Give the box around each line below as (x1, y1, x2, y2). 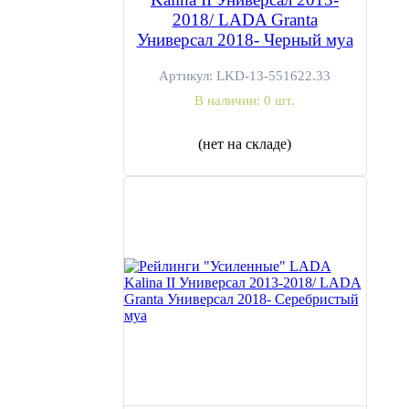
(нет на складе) (198, 136, 291, 152)
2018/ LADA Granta (172, 10, 318, 29)
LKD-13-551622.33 (216, 68, 330, 83)
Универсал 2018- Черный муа (136, 30, 353, 49)
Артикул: (159, 68, 216, 83)
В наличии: (194, 93, 264, 108)
